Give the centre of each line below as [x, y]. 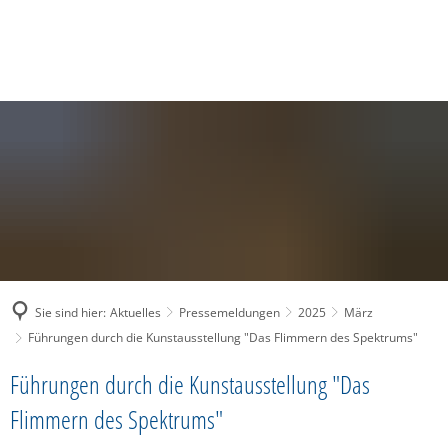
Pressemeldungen [229, 312]
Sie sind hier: [70, 312]
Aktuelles [135, 312]
